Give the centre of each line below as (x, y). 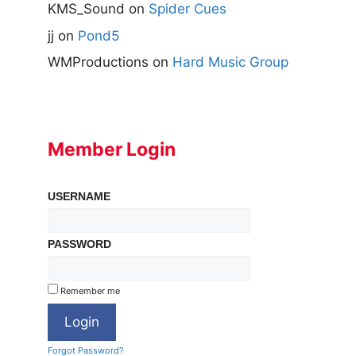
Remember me (89, 291)
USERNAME (79, 197)
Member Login (112, 150)
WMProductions (98, 62)
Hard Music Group (230, 62)
